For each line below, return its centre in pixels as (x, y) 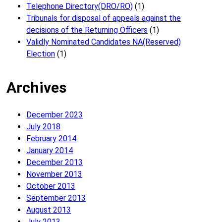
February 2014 (52, 139)
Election (41, 54)
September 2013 (56, 198)
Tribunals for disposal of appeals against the (104, 18)
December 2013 (55, 163)
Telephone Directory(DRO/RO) (80, 6)
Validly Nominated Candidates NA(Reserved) (104, 42)
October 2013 (51, 186)
